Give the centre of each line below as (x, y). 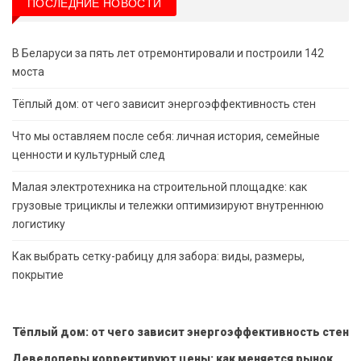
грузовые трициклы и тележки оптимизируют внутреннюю (168, 206)
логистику (39, 224)
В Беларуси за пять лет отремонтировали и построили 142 (168, 54)
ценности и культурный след (89, 155)
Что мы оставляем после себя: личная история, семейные (166, 137)
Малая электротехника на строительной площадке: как (160, 187)
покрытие (38, 275)
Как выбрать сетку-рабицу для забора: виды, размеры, (158, 257)
